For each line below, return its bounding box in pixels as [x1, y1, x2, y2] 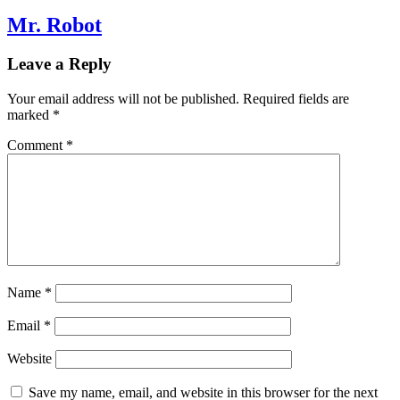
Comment [7, 137, 66, 154]
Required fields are [243, 91, 349, 107]
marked [7, 107, 53, 123]
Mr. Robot [7, 12, 102, 37]
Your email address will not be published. [7, 91, 239, 107]
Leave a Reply [7, 54, 112, 74]
